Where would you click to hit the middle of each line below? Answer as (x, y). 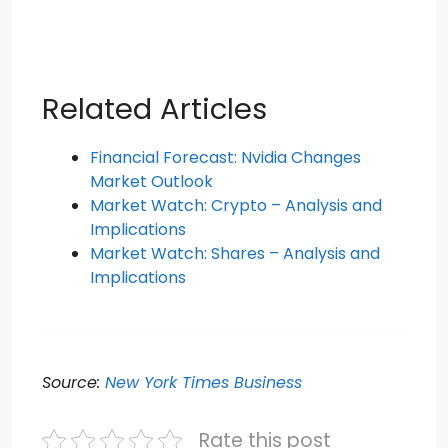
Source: (73, 382)
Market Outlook (151, 181)
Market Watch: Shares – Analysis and (235, 253)
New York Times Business (203, 382)
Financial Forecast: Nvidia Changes (225, 157)
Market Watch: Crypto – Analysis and (236, 205)
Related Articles (154, 109)
